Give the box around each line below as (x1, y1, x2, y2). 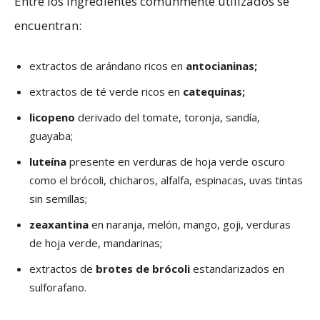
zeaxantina (29, 217, 89, 232)
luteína (29, 154, 69, 169)
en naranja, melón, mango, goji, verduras (89, 217, 291, 232)
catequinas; (183, 84, 245, 99)
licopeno (29, 110, 75, 125)
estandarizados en (190, 261, 284, 276)
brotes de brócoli (96, 261, 190, 276)
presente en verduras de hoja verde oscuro (69, 154, 285, 169)
